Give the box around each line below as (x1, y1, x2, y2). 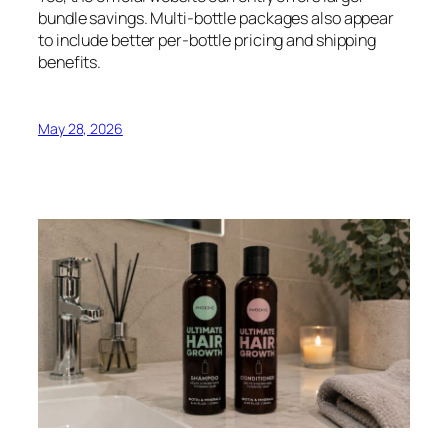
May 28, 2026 (38, 118, 123, 138)
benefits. (38, 50, 102, 73)
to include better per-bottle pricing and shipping (38, 28, 377, 51)
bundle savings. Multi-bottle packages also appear (38, 6, 395, 29)
